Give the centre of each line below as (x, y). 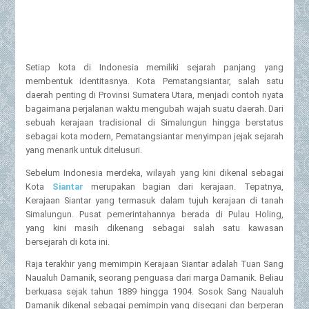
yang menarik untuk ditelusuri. (84, 150)
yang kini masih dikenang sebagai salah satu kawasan (154, 228)
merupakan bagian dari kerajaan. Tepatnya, (183, 186)
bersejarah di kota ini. (68, 241)
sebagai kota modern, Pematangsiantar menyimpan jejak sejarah (154, 136)
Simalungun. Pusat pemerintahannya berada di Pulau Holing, (154, 214)
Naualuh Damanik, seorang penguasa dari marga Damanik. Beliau (154, 278)
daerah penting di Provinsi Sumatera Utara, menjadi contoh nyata (154, 94)
